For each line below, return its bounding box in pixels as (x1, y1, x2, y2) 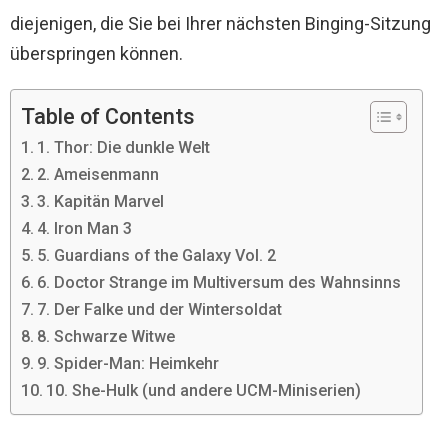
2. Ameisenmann (37, 165, 160, 185)
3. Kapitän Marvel (37, 192, 165, 212)
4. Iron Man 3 (37, 219, 133, 239)
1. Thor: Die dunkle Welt (37, 138, 211, 158)
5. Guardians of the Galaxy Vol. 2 (37, 246, 277, 266)
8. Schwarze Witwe (37, 327, 176, 347)
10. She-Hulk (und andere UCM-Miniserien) (46, 381, 362, 401)
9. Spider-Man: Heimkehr (37, 354, 220, 374)
